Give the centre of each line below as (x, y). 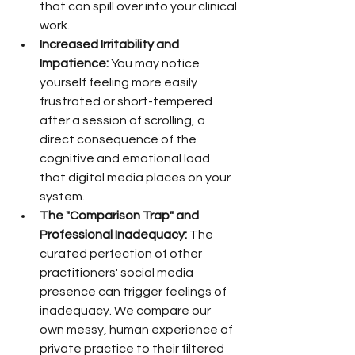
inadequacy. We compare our (126, 311)
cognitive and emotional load (126, 158)
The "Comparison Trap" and (120, 216)
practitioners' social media (118, 273)
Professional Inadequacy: (113, 235)
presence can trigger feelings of (134, 292)
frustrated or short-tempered (127, 101)
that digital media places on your (136, 177)
